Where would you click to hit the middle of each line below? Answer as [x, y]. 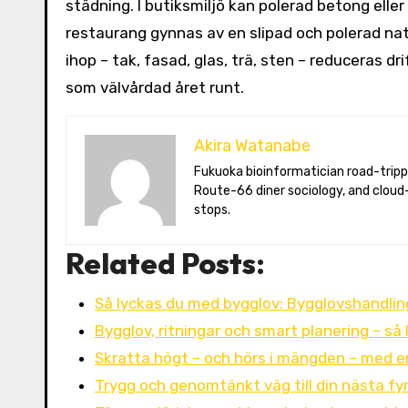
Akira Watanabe [252, 146]
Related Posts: [165, 263]
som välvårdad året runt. [155, 87]
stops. [212, 210]
